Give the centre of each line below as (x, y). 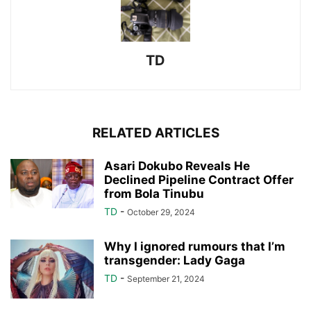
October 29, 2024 (161, 212)
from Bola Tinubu (154, 193)
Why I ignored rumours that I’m (195, 246)
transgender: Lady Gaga (175, 260)
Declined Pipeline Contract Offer (199, 179)
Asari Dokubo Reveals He (177, 166)
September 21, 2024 (166, 278)
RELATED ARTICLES (155, 133)
